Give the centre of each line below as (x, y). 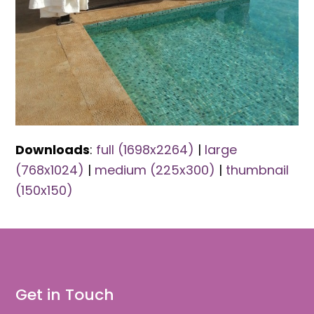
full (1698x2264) (145, 150)
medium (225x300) (155, 170)
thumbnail (258, 170)
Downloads (53, 150)
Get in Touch (65, 295)
